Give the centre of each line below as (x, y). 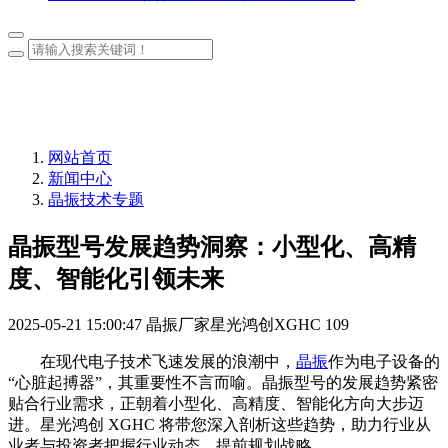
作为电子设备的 (384, 362)
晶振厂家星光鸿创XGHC (233, 325)
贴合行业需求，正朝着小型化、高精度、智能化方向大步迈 (216, 404)
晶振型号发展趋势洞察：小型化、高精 (212, 247)
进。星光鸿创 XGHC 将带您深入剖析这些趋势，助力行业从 (219, 425)
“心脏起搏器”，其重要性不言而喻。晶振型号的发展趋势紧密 (223, 383)
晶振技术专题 (96, 200)
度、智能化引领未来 (116, 279)
